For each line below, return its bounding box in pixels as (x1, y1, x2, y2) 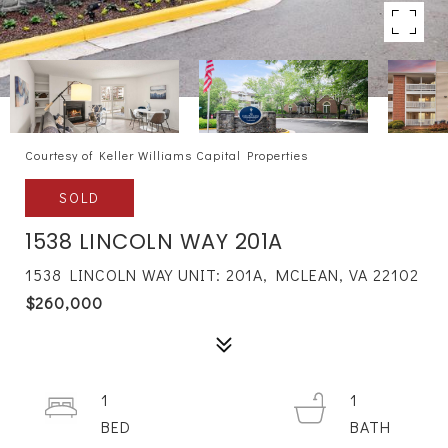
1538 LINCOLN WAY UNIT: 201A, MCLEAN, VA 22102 (25, 264, 419, 285)
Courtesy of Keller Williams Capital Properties (25, 147, 308, 163)
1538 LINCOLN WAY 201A (25, 227, 283, 256)
